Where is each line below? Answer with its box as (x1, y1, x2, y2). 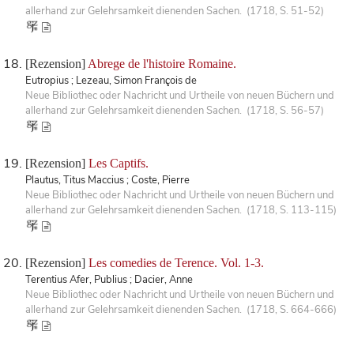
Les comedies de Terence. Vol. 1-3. (88, 255, 264, 269)
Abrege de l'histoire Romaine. (88, 56, 236, 70)
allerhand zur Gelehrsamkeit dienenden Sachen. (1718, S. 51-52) (25, 3, 324, 18)
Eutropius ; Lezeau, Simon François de (25, 73, 197, 88)
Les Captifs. (88, 156, 149, 170)
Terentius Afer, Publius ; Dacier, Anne (25, 272, 193, 287)
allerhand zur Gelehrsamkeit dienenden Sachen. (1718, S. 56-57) (25, 103, 324, 118)
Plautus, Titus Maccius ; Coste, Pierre (25, 172, 190, 187)
